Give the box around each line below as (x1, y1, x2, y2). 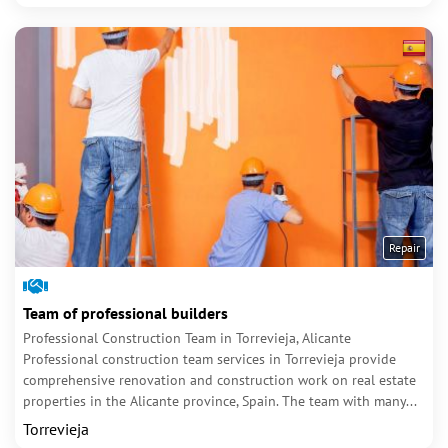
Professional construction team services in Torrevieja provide (23, 350, 396, 368)
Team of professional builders (23, 303, 228, 323)
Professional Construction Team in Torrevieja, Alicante (23, 329, 351, 347)
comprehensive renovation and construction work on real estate (23, 371, 416, 389)
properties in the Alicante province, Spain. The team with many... (23, 392, 417, 410)
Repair (389, 240, 420, 255)
